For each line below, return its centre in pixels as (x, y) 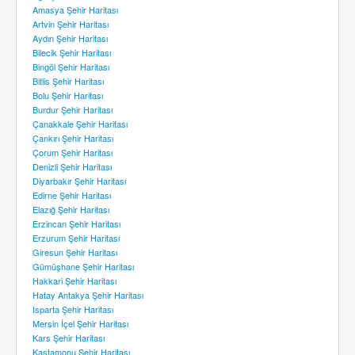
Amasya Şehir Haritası (75, 9)
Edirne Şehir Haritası (72, 195)
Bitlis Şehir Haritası (68, 80)
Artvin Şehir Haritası (71, 23)
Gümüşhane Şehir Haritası (83, 266)
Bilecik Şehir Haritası (72, 52)
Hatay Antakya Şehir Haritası (88, 294)
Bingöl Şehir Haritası (71, 66)
